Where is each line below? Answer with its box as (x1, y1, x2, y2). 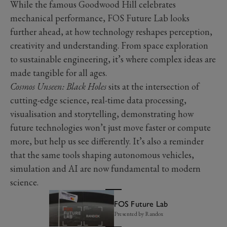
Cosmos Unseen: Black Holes (10, 80, 106, 92)
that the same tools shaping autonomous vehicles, (10, 148, 194, 161)
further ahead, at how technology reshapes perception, (10, 25, 212, 37)
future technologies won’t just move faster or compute (10, 121, 211, 133)
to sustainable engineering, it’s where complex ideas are (10, 53, 216, 65)
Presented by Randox (113, 209, 163, 218)
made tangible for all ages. (10, 66, 107, 79)
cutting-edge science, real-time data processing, (10, 94, 186, 106)
